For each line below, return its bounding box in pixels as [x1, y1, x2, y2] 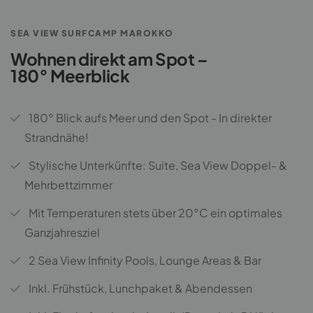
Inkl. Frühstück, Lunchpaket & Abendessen [29, 281, 252, 296]
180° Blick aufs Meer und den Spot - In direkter [29, 110, 272, 125]
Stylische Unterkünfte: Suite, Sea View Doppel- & [29, 158, 287, 173]
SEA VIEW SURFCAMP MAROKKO [10, 28, 174, 38]
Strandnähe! [24, 130, 89, 145]
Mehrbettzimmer [24, 177, 112, 192]
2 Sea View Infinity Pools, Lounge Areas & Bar [29, 253, 261, 268]
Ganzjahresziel [24, 225, 100, 240]
